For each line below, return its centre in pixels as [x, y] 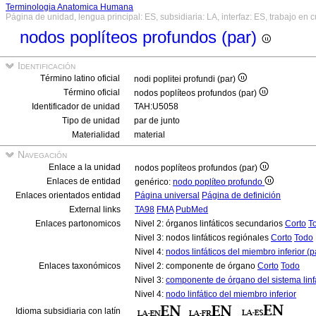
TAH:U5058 [156, 107]
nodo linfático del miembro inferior [231, 294]
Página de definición [241, 195]
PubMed [192, 209]
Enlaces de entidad [84, 181]
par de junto [157, 121]
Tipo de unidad [91, 121]
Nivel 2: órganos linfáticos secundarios [210, 224]
